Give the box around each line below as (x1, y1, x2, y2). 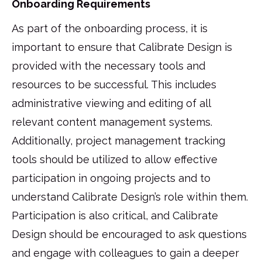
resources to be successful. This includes (12, 78, 216, 91)
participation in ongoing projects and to (12, 171, 211, 184)
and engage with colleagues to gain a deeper (12, 246, 239, 259)
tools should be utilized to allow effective (12, 153, 218, 166)
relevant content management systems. (12, 115, 212, 128)
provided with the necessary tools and (12, 59, 205, 72)
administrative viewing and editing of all (12, 96, 211, 109)
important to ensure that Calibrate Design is (12, 40, 232, 53)
